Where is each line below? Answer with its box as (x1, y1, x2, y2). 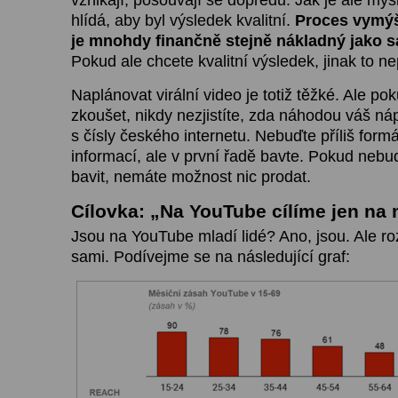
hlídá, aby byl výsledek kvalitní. (71, 11, 295, 29)
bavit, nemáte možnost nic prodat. (71, 167, 311, 186)
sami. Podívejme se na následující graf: (71, 247, 350, 266)
